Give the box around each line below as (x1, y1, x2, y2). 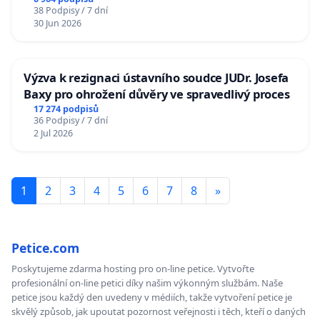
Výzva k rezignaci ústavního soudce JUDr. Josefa (24, 69, 289, 86)
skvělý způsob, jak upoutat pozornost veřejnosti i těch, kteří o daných (11, 304, 306, 318)
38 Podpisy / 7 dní (33, 4, 108, 17)
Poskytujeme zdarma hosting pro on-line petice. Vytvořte (11, 261, 254, 275)
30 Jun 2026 (33, 17, 81, 30)
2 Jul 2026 (33, 126, 73, 139)
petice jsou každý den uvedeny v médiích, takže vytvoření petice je (11, 290, 292, 304)
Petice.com (11, 239, 79, 256)
